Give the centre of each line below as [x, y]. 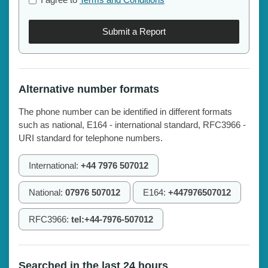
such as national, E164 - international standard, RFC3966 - [132, 124]
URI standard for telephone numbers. [91, 138]
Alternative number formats [89, 89]
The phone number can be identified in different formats [125, 111]
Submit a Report [134, 31]
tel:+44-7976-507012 [112, 219]
